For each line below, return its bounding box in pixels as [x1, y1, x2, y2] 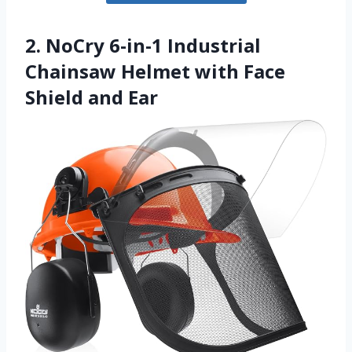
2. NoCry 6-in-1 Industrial [25, 31, 261, 58]
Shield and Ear [25, 83, 158, 110]
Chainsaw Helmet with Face [25, 57, 285, 84]
